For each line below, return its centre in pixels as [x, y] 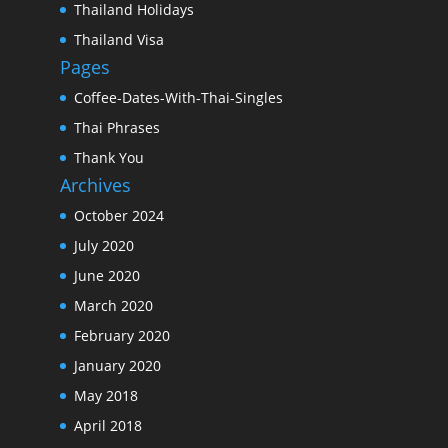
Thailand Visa [118, 39]
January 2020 [117, 365]
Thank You [108, 157]
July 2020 [103, 245]
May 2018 [105, 395]
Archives [95, 184]
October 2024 [118, 215]
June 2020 [106, 275]
